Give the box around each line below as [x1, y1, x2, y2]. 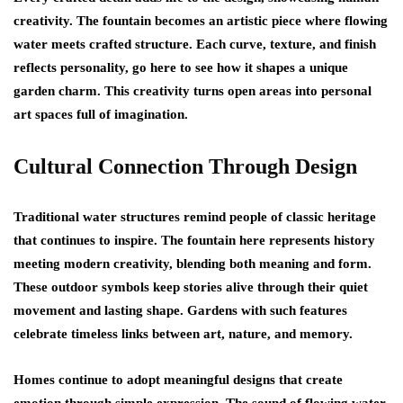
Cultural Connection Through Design [13, 155, 357, 178]
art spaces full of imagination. [13, 107, 188, 121]
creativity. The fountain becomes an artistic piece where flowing [13, 13, 388, 28]
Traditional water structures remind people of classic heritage [13, 210, 376, 224]
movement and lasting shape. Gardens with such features [13, 303, 347, 318]
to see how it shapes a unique [176, 60, 348, 75]
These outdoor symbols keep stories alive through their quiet [13, 280, 368, 294]
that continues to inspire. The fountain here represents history [13, 233, 375, 247]
